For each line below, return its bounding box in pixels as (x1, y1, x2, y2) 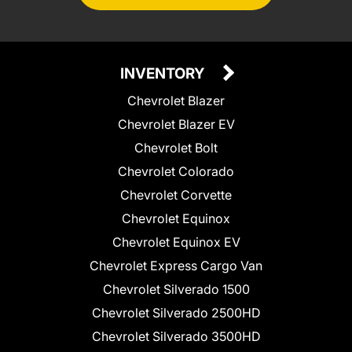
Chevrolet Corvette (120, 186, 232, 203)
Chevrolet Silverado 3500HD (91, 328, 261, 344)
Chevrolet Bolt (134, 139, 218, 156)
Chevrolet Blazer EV (117, 115, 235, 132)
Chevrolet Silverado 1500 (102, 280, 250, 297)
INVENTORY (120, 64, 207, 82)
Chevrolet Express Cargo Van (90, 257, 262, 273)
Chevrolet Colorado (118, 163, 234, 179)
